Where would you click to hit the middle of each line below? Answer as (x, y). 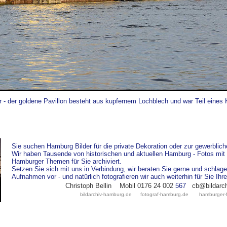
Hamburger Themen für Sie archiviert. (68, 161)
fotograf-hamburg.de (164, 194)
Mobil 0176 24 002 (146, 186)
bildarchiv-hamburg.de (108, 194)
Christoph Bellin (88, 186)
